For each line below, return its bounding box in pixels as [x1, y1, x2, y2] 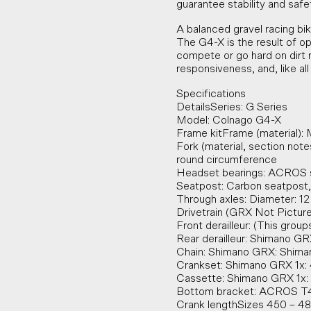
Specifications [176, 88, 246, 99]
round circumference [176, 154, 277, 165]
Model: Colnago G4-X [176, 115, 281, 126]
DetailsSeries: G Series [176, 101, 287, 112]
